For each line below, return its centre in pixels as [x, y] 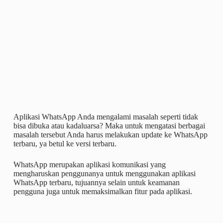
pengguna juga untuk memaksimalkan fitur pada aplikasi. [103, 192]
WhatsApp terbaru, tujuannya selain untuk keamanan [96, 183]
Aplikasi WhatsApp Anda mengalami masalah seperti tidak [106, 117]
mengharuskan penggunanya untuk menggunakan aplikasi [104, 174]
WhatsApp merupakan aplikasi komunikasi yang [89, 165]
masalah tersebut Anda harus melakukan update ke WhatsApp [110, 135]
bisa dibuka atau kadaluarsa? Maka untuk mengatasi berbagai [109, 126]
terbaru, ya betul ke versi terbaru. [65, 144]
